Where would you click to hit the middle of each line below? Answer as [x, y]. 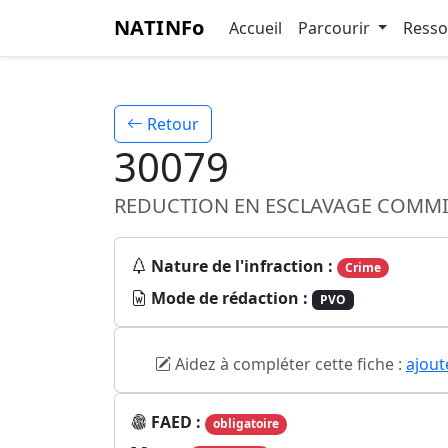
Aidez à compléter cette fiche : [288, 364]
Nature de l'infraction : [242, 266]
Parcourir [335, 28]
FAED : [178, 422]
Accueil [255, 28]
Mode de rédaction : [229, 298]
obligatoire [245, 424]
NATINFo [159, 27]
